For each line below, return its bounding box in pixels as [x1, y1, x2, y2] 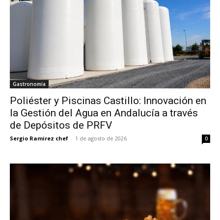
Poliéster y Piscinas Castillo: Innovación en [10, 95, 206, 107]
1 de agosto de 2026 [75, 135, 127, 142]
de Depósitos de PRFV [10, 119, 112, 131]
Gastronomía [13, 81, 46, 87]
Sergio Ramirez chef [10, 135, 68, 142]
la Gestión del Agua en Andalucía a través [10, 107, 198, 119]
